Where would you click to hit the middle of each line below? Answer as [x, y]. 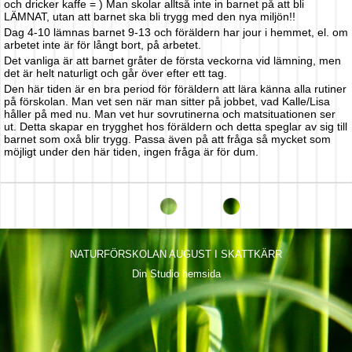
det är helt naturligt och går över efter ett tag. [115, 73]
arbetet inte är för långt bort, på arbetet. [103, 44]
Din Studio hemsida [176, 274]
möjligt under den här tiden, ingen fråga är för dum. [131, 152]
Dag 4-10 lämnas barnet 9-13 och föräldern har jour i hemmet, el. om [176, 32]
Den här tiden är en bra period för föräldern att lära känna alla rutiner [175, 89]
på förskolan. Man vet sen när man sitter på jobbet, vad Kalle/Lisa [167, 102]
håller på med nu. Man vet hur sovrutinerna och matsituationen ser [170, 114]
